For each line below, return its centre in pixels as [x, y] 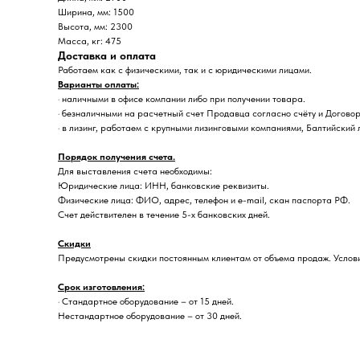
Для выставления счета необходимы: [135, 171]
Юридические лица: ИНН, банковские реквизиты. [164, 186]
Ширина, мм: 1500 [96, 12]
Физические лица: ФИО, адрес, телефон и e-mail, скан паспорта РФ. [204, 200]
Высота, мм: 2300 [95, 27]
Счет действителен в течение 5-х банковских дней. [164, 215]
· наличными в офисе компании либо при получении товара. [182, 99]
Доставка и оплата [107, 55]
